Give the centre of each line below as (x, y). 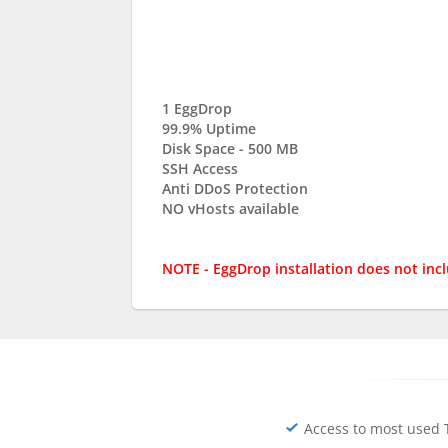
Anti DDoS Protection (235, 188)
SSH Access (200, 168)
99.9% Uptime (209, 128)
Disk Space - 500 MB (230, 148)
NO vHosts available (230, 208)
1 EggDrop (197, 108)
